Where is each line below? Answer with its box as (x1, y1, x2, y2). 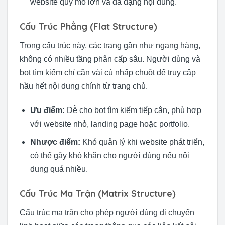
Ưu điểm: (30, 105, 65, 115)
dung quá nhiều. (30, 165, 88, 174)
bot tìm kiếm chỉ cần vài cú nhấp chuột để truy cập (20, 68, 196, 77)
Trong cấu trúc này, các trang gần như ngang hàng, (20, 41, 200, 50)
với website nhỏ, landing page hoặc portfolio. (30, 119, 190, 128)
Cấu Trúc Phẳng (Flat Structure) (20, 20, 157, 32)
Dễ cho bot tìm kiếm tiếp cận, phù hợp (64, 105, 201, 115)
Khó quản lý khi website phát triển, (80, 138, 204, 147)
